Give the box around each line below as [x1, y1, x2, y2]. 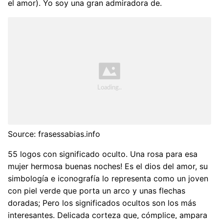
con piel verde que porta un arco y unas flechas [8, 185, 185, 196]
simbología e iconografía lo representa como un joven [8, 173, 208, 183]
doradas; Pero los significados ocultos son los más [8, 197, 196, 208]
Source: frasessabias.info [8, 129, 100, 139]
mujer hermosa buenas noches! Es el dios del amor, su [8, 161, 208, 171]
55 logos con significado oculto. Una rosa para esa [8, 149, 197, 159]
